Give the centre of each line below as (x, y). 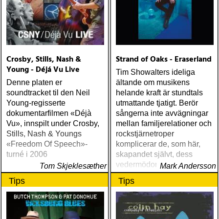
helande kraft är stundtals (159, 93)
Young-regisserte (36, 103)
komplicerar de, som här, (158, 144)
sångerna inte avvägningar (162, 113)
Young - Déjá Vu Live (43, 70)
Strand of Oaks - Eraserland (164, 60)
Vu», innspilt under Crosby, (53, 123)
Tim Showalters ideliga (155, 72)
